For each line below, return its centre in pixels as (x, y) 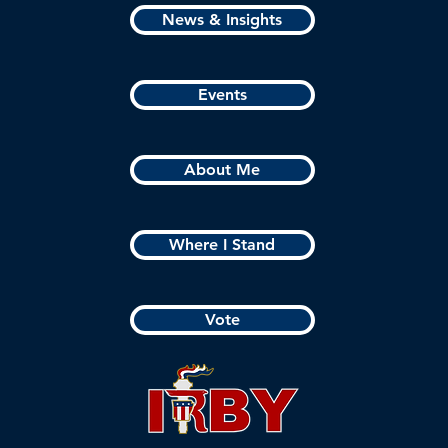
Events (222, 94)
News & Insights (222, 19)
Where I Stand (222, 244)
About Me (222, 169)
